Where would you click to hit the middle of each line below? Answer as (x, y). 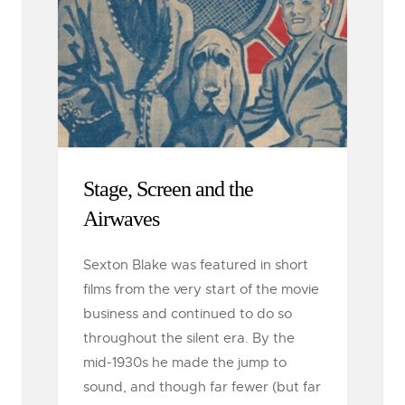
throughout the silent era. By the (189, 338)
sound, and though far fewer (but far (202, 387)
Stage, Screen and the (168, 189)
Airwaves (121, 219)
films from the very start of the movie (201, 289)
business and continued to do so (188, 314)
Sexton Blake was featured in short (196, 265)
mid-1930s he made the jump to (185, 363)
